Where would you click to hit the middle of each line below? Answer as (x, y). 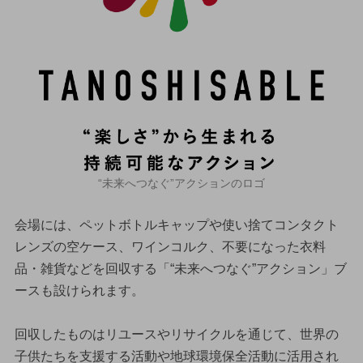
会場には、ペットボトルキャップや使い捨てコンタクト (176, 224)
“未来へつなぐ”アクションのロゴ (181, 183)
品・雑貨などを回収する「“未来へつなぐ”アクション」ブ (180, 268)
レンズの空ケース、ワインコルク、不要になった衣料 (170, 246)
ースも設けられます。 (79, 290)
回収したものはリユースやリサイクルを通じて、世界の (176, 334)
